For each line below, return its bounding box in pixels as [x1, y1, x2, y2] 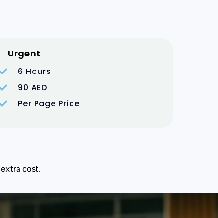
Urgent [7, 47, 41, 59]
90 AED [18, 81, 48, 93]
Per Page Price [18, 97, 80, 109]
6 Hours [18, 65, 52, 77]
